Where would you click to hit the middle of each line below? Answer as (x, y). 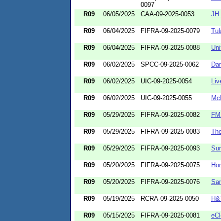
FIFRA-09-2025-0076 (170, 182)
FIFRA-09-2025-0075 (170, 165)
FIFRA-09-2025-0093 (170, 148)
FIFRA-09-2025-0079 (170, 31)
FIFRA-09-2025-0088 (170, 47)
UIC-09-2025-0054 (166, 81)
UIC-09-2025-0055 (166, 98)
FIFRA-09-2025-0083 (170, 131)
